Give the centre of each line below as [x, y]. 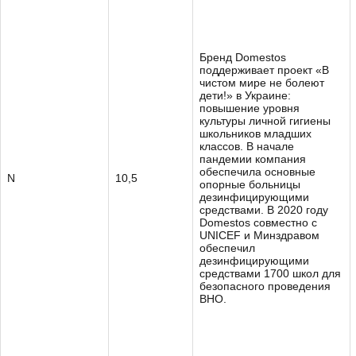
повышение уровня [250, 108]
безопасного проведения [265, 286]
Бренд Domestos [243, 57]
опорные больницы [250, 184]
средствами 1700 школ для [270, 273]
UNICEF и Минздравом [259, 235]
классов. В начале [247, 146]
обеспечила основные [257, 172]
